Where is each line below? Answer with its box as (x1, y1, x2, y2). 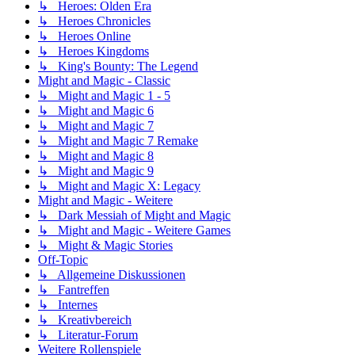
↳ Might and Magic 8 (38, 149, 154, 163)
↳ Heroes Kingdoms (38, 44, 149, 59)
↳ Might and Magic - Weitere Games (38, 223, 231, 238)
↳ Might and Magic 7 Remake (38, 134, 198, 148)
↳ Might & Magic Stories (38, 239, 173, 253)
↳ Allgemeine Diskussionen (38, 268, 185, 282)
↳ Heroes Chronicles (38, 14, 151, 29)
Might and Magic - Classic (38, 74, 170, 88)
